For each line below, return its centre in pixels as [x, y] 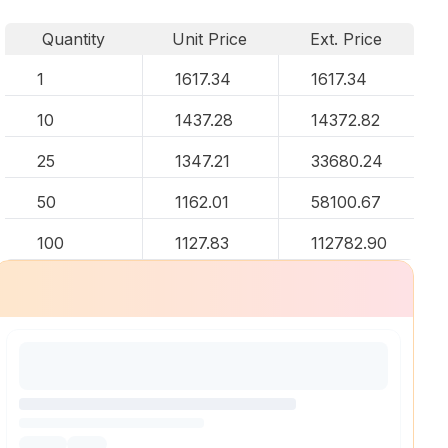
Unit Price [210, 39]
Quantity [73, 39]
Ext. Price [346, 39]
